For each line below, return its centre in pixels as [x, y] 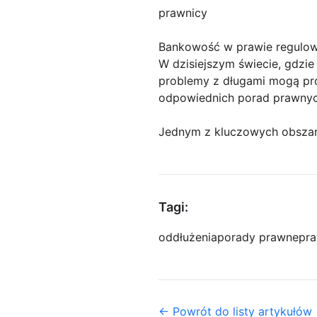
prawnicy [183, 13]
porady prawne [258, 237]
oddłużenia [188, 237]
